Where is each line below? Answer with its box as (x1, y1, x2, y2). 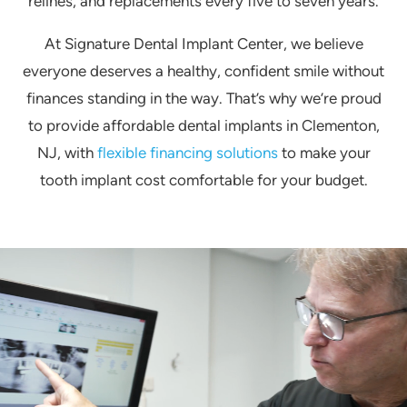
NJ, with (36, 143, 97, 162)
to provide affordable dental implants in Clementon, (27, 115, 380, 134)
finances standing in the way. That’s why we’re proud (25, 88, 382, 107)
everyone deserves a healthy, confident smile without (23, 61, 384, 80)
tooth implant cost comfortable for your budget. (39, 170, 368, 189)
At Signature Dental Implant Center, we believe (44, 34, 363, 53)
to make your (277, 143, 371, 162)
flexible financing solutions (96, 143, 278, 162)
